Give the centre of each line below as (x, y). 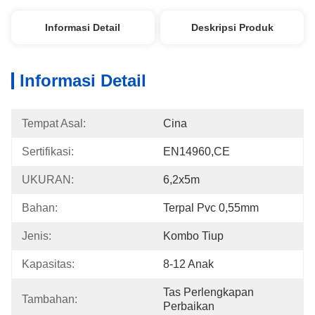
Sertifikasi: (48, 152)
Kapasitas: (48, 264)
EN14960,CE (197, 152)
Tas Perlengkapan (208, 292)
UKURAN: (48, 180)
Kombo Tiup (193, 236)
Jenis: (37, 236)
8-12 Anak (188, 264)
